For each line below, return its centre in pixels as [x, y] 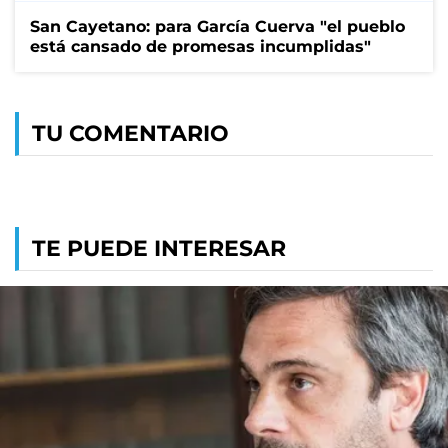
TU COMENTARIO [130, 133]
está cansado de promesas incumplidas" [200, 46]
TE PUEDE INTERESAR [159, 248]
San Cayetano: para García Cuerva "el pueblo [217, 26]
